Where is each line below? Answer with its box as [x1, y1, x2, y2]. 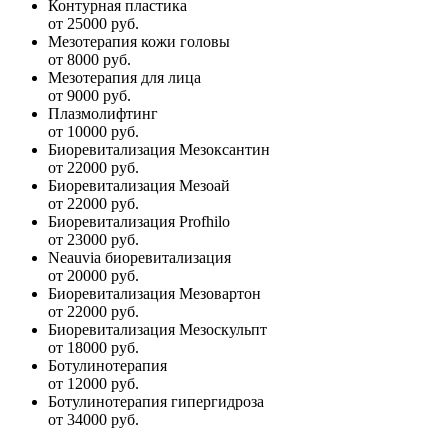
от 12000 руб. [48, 374, 139, 392]
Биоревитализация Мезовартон [48, 284, 261, 302]
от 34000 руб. [48, 410, 139, 428]
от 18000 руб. [48, 338, 139, 356]
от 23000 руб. [48, 230, 139, 248]
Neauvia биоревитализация [48, 248, 231, 266]
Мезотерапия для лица [48, 68, 201, 86]
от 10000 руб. [48, 122, 139, 140]
